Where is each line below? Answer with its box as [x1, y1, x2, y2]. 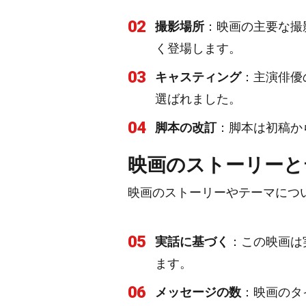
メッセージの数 [155, 285, 241, 299]
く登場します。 [155, 41, 241, 55]
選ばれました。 [155, 92, 241, 106]
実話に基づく [155, 234, 229, 249]
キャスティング [155, 70, 241, 84]
